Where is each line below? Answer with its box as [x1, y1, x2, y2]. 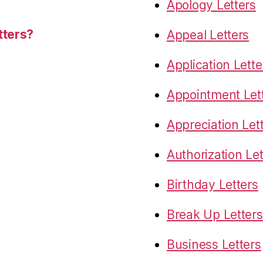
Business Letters [167, 237, 261, 252]
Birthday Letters [167, 177, 258, 192]
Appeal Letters [167, 27, 249, 42]
